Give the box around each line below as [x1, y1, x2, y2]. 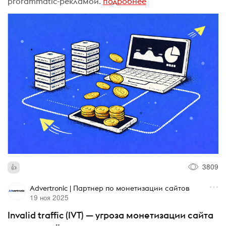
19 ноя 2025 [29, 192, 69, 203]
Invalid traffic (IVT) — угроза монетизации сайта [8, 209, 213, 221]
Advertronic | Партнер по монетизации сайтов [29, 184, 190, 193]
